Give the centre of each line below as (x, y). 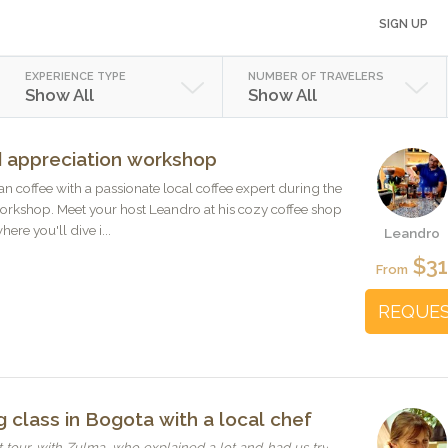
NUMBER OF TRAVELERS (316, 76)
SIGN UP (403, 24)
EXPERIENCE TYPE (75, 76)
